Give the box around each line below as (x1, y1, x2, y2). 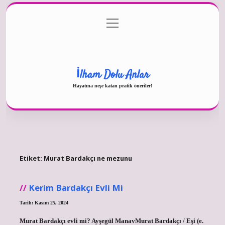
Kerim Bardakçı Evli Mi (28, 181, 123, 193)
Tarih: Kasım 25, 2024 (19, 199, 68, 205)
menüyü (106, 18, 129, 26)
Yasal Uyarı (95, 60, 130, 68)
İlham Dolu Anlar (76, 66, 149, 83)
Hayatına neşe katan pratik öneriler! (73, 82, 152, 88)
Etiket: (19, 154, 44, 163)
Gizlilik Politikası (87, 20, 138, 27)
